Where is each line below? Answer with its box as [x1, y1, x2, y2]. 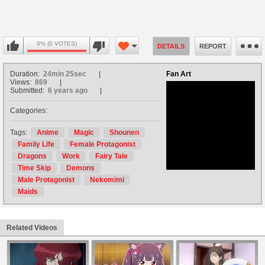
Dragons [18, 152, 47, 161]
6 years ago [48, 86, 88, 95]
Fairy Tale [95, 152, 128, 161]
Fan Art [166, 70, 191, 79]
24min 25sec [43, 70, 86, 79]
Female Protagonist [70, 140, 135, 149]
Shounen [109, 128, 139, 137]
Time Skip [18, 164, 51, 173]
